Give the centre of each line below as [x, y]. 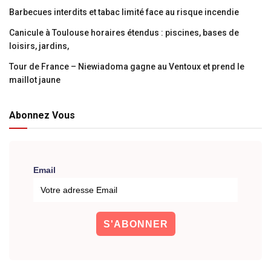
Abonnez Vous [42, 115]
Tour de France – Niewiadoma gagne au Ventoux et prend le [127, 66]
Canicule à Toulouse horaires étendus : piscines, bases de [124, 32]
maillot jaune [35, 80]
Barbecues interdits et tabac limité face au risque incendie [124, 12]
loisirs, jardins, [39, 46]
